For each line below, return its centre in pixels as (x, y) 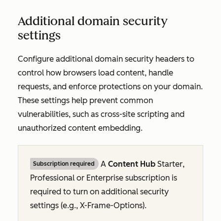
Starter (170, 164)
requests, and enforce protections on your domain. (110, 86)
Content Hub (132, 164)
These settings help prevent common (85, 100)
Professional (52, 178)
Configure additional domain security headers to (106, 59)
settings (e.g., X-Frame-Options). (88, 205)
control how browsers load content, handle (95, 73)
